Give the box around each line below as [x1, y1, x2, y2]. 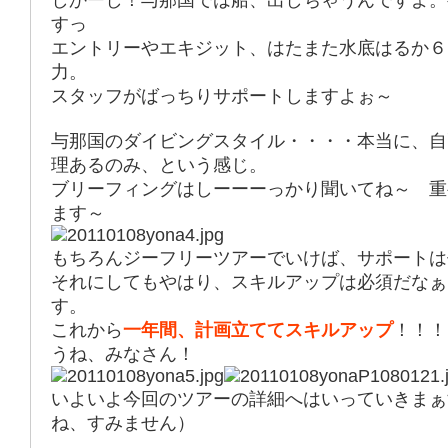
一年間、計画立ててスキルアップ [123, 320, 393, 340]
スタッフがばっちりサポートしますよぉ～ [51, 86, 393, 106]
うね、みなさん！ [51, 344, 195, 364]
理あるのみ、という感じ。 [51, 155, 267, 175]
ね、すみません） [51, 413, 195, 433]
